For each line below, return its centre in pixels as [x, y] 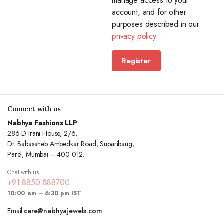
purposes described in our [156, 24]
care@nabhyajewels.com [63, 211]
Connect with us [34, 109]
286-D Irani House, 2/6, [43, 133]
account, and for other [149, 12]
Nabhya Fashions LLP [42, 123]
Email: [16, 211]
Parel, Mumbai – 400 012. [46, 154]
